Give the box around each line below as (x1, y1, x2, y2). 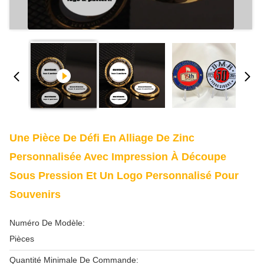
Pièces (9, 234, 34, 243)
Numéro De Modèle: (9, 218, 85, 227)
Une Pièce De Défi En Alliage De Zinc (9, 132, 194, 144)
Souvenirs (9, 189, 61, 200)
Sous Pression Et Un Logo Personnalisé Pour (9, 170, 239, 181)
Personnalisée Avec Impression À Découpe (9, 151, 226, 163)
